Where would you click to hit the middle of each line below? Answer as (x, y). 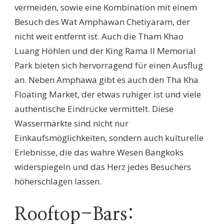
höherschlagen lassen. (58, 181)
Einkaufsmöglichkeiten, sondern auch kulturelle (109, 137)
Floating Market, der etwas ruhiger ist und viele (108, 94)
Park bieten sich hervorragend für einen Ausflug (109, 65)
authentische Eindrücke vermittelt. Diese (94, 108)
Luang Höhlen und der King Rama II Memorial (105, 50)
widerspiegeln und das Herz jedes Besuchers (103, 166)
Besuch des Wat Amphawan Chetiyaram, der (102, 21)
